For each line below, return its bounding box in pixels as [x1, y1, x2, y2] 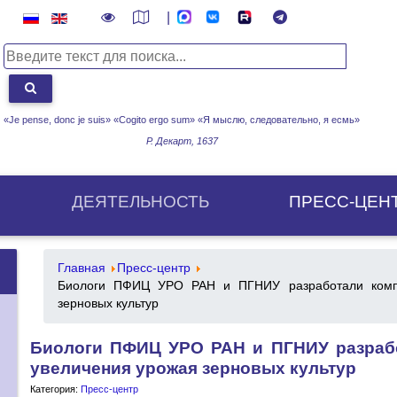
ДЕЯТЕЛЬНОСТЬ [72, 191, 209, 211]
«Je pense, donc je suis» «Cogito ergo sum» [4, 113, 198, 125]
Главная [58, 261, 105, 275]
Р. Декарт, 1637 [145, 135, 218, 146]
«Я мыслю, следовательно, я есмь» [198, 113, 360, 125]
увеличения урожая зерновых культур [30, 358, 356, 378]
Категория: [30, 383, 81, 394]
